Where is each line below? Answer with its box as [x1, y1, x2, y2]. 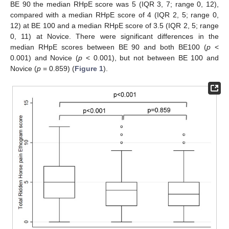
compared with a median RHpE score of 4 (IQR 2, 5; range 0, [10, 11, 219, 19]
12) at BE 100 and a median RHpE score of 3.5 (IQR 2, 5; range [10, 21, 219, 30]
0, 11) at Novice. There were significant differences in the [10, 32, 219, 41]
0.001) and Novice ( [10, 54, 79, 62]
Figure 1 [75, 64, 103, 73]
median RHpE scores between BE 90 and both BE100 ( [10, 43, 207, 52]
